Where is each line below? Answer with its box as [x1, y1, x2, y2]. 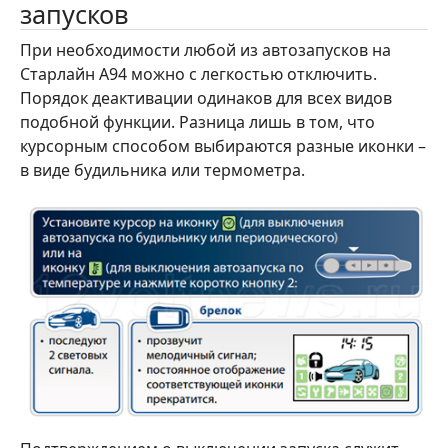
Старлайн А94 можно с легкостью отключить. [20, 62, 377, 85]
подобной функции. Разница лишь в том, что [20, 110, 375, 133]
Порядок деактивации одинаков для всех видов [20, 86, 392, 109]
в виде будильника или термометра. [20, 158, 305, 181]
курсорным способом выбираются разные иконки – [20, 134, 426, 157]
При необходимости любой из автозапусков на [20, 38, 391, 61]
